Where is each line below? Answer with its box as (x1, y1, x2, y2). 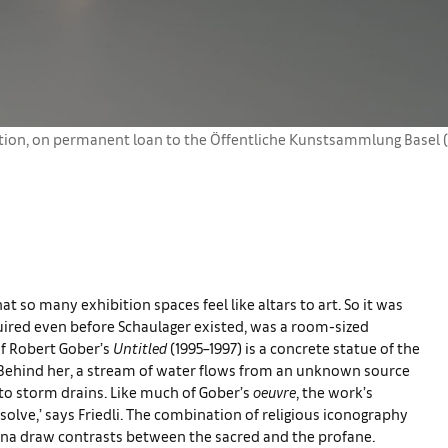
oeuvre (253, 381, 296, 401)
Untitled (113, 337, 170, 357)
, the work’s (296, 381, 373, 401)
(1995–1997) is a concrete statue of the (170, 337, 420, 357)
